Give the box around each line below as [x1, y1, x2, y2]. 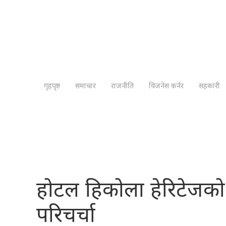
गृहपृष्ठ [44, 81, 60, 90]
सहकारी [199, 81, 220, 90]
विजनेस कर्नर [149, 81, 184, 90]
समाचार [75, 81, 96, 90]
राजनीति [111, 81, 134, 90]
